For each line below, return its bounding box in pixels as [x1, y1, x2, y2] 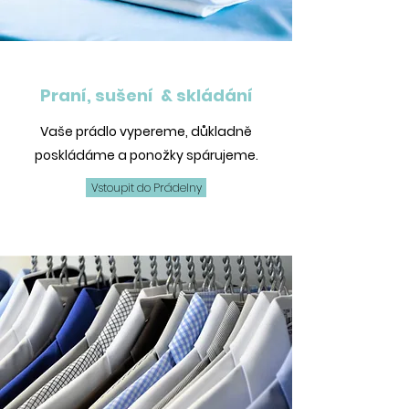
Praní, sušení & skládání [39, 84, 253, 107]
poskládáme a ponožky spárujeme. [34, 146, 258, 164]
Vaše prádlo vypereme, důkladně [40, 122, 252, 141]
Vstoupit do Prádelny [90, 180, 202, 195]
